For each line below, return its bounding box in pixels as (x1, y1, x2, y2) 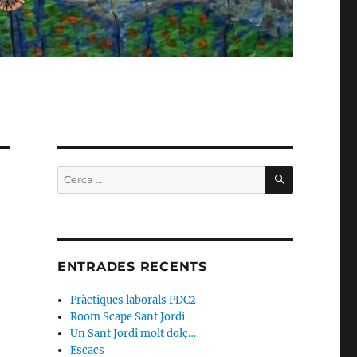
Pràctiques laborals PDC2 (70, 293, 197, 308)
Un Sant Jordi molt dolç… (70, 327, 197, 341)
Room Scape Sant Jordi (70, 310, 186, 324)
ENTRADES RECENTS (57, 259, 207, 275)
